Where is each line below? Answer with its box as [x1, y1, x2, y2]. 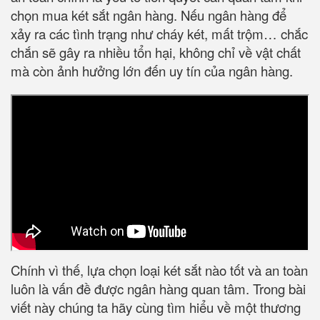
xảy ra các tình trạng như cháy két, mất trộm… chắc [11, 24, 308, 44]
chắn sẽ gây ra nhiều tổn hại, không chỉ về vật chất [11, 43, 301, 62]
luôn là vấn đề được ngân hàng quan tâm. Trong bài [11, 279, 306, 299]
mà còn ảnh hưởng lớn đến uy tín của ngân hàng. [11, 61, 293, 81]
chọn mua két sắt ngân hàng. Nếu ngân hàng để [11, 6, 286, 25]
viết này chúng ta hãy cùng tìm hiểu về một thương [11, 298, 301, 317]
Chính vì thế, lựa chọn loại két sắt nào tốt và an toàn [11, 261, 308, 280]
